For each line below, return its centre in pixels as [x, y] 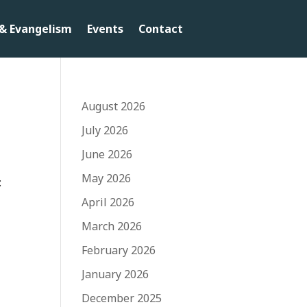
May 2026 [107, 178]
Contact [160, 28]
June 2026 [107, 154]
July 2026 [105, 130]
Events [105, 28]
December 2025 [122, 298]
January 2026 [115, 274]
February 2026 [119, 250]
